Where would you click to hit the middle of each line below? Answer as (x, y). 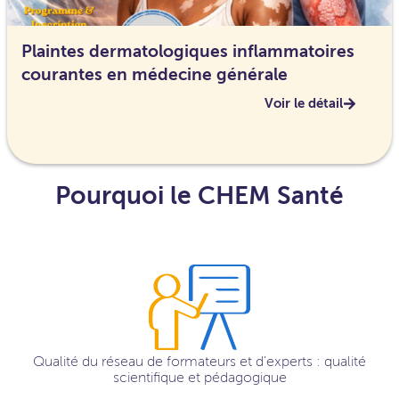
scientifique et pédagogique (199, 377)
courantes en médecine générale (155, 74)
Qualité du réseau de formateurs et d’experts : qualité (199, 361)
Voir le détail (304, 103)
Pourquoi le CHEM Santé (199, 195)
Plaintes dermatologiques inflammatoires (188, 51)
